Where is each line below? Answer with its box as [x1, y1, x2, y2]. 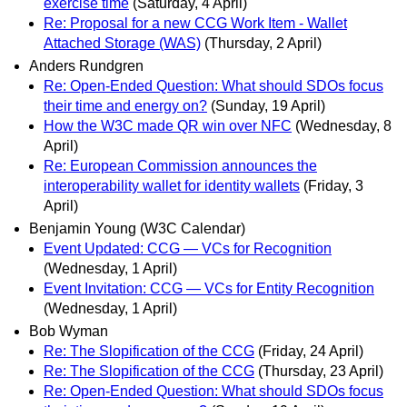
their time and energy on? [44, 97, 207, 114]
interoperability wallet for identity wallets [44, 177, 300, 194]
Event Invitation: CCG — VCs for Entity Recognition [44, 281, 374, 297]
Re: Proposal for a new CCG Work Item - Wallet [44, 15, 347, 31]
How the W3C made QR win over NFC [44, 117, 292, 134]
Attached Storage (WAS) [44, 35, 201, 51]
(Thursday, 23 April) [258, 363, 383, 380]
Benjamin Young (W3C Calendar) [29, 221, 245, 237]
